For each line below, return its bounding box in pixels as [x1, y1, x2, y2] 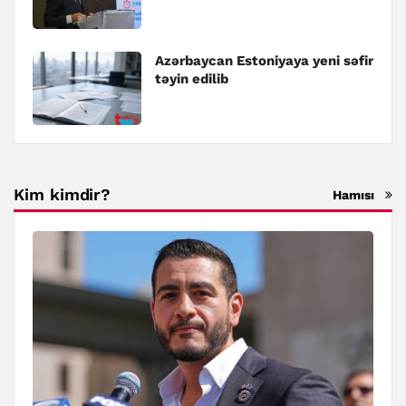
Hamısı [333, 187, 374, 202]
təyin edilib [155, 70, 228, 87]
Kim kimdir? [14, 184, 111, 204]
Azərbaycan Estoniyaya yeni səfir [155, 52, 373, 69]
